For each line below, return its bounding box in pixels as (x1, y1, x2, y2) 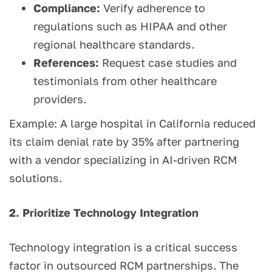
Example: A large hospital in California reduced (9, 117, 256, 131)
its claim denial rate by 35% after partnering (9, 135, 239, 149)
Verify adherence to (100, 1, 205, 15)
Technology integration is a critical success (9, 240, 237, 254)
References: (33, 56, 99, 70)
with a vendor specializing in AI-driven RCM (9, 153, 237, 167)
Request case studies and (99, 56, 237, 70)
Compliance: (33, 1, 100, 15)
